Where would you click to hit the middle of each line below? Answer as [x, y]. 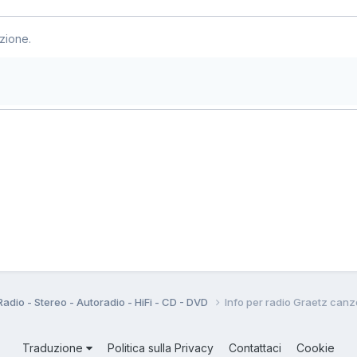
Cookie [316, 347]
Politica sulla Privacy [161, 347]
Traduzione [54, 347]
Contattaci [255, 347]
